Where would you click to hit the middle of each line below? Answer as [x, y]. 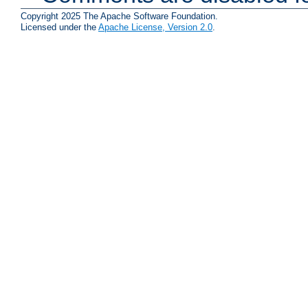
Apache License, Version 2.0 [155, 27]
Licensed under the [59, 27]
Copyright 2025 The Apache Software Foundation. [119, 16]
